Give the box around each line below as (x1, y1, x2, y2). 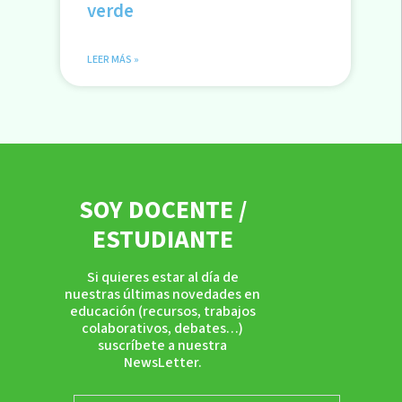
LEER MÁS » (87, 51, 139, 67)
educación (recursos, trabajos (69, 301, 256, 321)
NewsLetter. (123, 352, 202, 372)
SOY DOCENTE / (78, 191, 247, 228)
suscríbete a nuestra (98, 335, 228, 355)
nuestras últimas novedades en (65, 284, 261, 304)
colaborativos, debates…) (82, 318, 244, 338)
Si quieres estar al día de (86, 267, 239, 287)
